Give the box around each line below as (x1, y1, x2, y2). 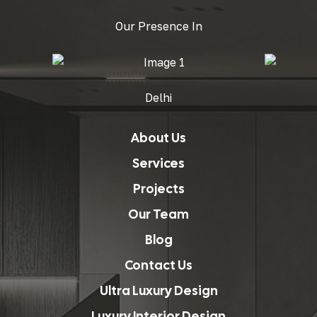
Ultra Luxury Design (99, 282, 218, 299)
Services (132, 154, 185, 171)
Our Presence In (115, 19, 202, 34)
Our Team (128, 205, 189, 222)
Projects (132, 180, 185, 197)
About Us (131, 129, 186, 146)
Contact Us (125, 256, 192, 273)
